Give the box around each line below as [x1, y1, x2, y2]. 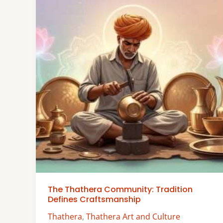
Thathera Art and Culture [86, 211, 180, 222]
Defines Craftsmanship [48, 194, 141, 206]
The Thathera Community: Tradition [48, 184, 193, 196]
